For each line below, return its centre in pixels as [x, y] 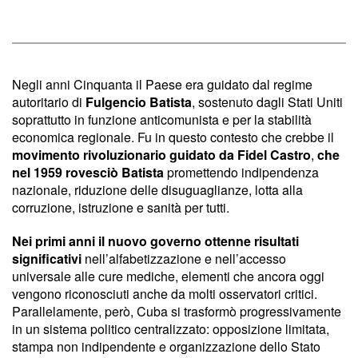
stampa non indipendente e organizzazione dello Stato [166, 346]
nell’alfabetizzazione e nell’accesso [184, 258]
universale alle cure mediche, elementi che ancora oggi [168, 276]
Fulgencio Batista [139, 101]
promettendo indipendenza [241, 172]
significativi [47, 258]
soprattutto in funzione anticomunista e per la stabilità [162, 119]
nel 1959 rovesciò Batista [88, 172]
